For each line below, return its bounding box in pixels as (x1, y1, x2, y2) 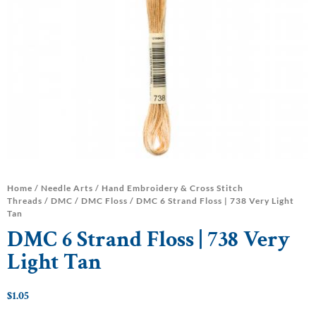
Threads (7, 195, 42, 207)
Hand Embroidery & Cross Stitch (102, 183, 243, 194)
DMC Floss (81, 195, 128, 207)
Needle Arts (41, 183, 93, 194)
